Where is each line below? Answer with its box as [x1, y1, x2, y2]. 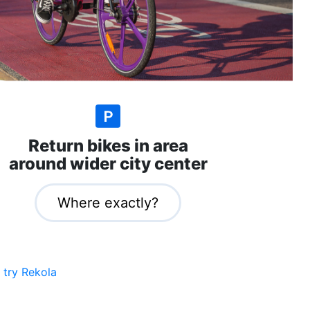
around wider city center [8, 153, 208, 174]
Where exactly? [57, 194, 158, 211]
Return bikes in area [28, 135, 188, 156]
